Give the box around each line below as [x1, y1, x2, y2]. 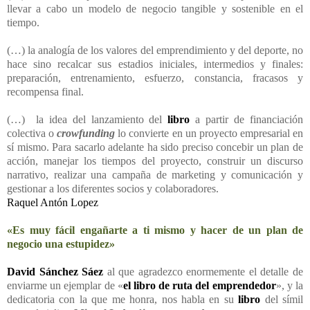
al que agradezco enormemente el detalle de [103, 266, 304, 277]
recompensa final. [7, 86, 84, 98]
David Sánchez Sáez [7, 266, 104, 277]
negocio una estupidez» [7, 238, 115, 250]
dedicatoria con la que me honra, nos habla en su [7, 293, 239, 305]
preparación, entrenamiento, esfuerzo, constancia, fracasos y [7, 72, 303, 84]
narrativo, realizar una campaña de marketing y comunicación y [7, 169, 303, 181]
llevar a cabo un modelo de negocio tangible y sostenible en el [7, 3, 303, 15]
